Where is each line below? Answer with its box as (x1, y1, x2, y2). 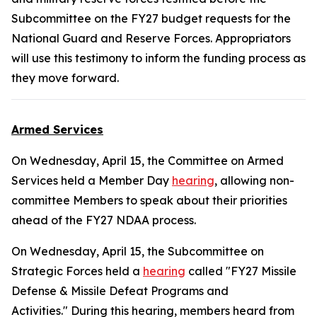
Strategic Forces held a (11, 264, 143, 278)
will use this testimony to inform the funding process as (11, 51, 306, 65)
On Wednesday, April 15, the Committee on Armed (11, 154, 284, 168)
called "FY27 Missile (185, 264, 296, 278)
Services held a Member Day (11, 173, 172, 188)
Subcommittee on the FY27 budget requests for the (11, 11, 291, 25)
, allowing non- (214, 173, 294, 188)
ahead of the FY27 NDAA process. (11, 213, 199, 227)
